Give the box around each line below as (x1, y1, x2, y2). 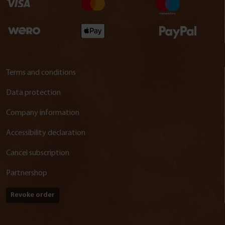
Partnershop (6, 169, 47, 177)
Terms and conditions (6, 69, 76, 77)
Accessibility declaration (6, 129, 85, 137)
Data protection (6, 89, 61, 97)
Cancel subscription (6, 149, 69, 157)
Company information (6, 109, 79, 117)
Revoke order (11, 191, 55, 199)
